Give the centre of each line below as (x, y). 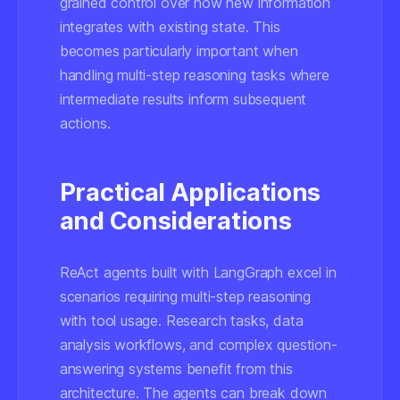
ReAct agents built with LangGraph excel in (198, 272)
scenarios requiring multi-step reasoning (185, 296)
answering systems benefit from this (176, 369)
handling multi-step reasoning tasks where (194, 75)
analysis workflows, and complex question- (198, 345)
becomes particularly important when (179, 51)
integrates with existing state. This (170, 27)
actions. (85, 123)
